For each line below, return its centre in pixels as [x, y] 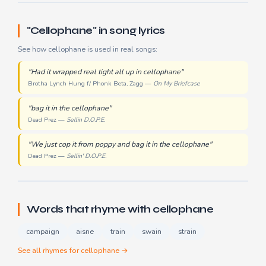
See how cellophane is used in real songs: [88, 50]
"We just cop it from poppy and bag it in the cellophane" [120, 145]
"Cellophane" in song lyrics [96, 31]
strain [187, 232]
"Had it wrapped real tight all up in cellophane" [106, 72]
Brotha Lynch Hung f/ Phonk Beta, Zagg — [91, 84]
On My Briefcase [177, 84]
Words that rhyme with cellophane [120, 210]
